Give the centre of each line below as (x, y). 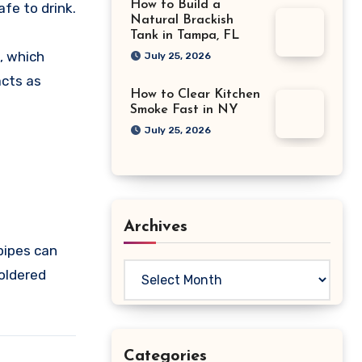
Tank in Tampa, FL (185, 36)
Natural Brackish (182, 21)
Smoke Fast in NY (184, 110)
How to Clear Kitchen (195, 95)
